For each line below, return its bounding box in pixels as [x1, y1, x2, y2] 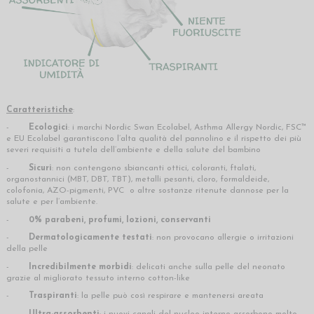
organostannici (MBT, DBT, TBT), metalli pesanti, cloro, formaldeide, [6, 175, 269, 184]
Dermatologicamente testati [29, 233, 152, 243]
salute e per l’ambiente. [6, 197, 97, 206]
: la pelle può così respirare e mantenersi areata [77, 292, 264, 301]
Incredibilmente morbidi [29, 262, 132, 271]
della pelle [6, 245, 48, 254]
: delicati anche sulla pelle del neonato [132, 262, 285, 271]
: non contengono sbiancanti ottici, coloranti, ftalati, [52, 163, 256, 172]
